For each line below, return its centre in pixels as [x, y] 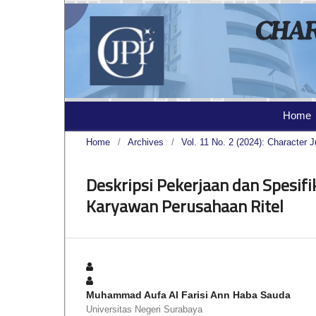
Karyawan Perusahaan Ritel [185, 206]
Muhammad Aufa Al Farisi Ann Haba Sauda [188, 295]
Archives [146, 142]
